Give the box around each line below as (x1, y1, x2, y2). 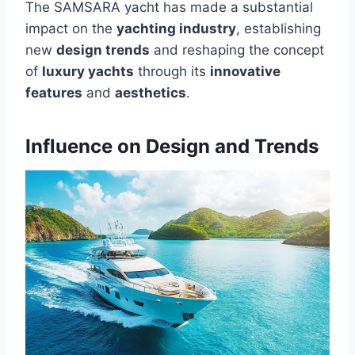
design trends (56, 41, 150, 58)
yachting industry (116, 20, 236, 36)
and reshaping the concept (150, 41, 324, 58)
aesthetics (115, 84, 186, 101)
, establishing (236, 20, 321, 36)
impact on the (25, 20, 116, 36)
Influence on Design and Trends (25, 134, 319, 158)
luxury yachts (42, 63, 134, 79)
